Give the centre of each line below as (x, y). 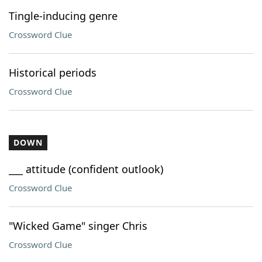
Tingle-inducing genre (63, 16)
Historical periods (53, 73)
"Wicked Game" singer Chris (78, 226)
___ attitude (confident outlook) (86, 169)
